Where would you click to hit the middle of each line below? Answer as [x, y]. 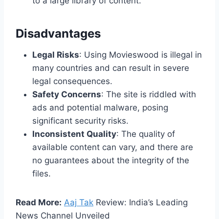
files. [42, 173]
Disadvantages [58, 33]
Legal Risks [56, 55]
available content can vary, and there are [113, 147]
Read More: [39, 202]
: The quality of [146, 134]
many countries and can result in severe [111, 68]
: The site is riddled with [149, 94]
